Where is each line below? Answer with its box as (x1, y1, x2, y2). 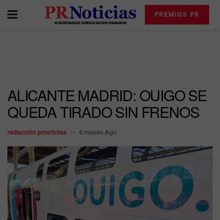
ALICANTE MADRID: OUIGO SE (7, 84, 207, 106)
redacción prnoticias (7, 129, 66, 136)
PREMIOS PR (154, 11, 199, 18)
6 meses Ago (79, 129, 117, 136)
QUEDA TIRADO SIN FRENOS (7, 101, 199, 122)
